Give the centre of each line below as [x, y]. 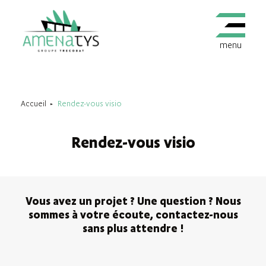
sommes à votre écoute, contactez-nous [133, 215]
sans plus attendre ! [133, 229]
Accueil [34, 104]
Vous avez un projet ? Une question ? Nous [133, 201]
